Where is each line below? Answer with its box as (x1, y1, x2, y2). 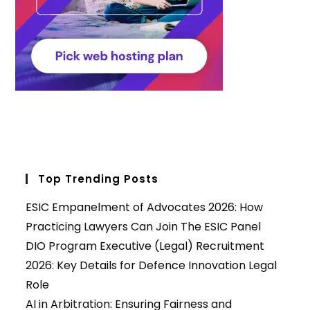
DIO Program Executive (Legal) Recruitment (26, 238, 265, 255)
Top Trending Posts (38, 172, 159, 187)
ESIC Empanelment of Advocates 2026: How (26, 199, 264, 216)
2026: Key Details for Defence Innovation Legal (26, 257, 277, 274)
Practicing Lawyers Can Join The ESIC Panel (26, 219, 262, 235)
